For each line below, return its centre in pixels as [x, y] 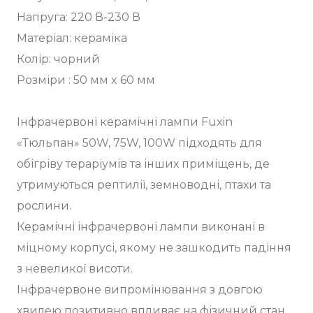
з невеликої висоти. [75, 268]
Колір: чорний [60, 59]
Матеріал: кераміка [73, 38]
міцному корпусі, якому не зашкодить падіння [154, 247]
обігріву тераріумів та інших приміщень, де [143, 163]
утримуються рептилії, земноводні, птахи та [144, 184]
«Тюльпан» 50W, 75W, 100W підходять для [139, 143]
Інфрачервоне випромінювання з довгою [140, 289]
